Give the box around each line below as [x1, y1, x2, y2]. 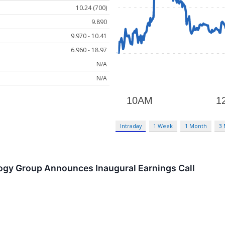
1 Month [185, 122, 207, 130]
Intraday [120, 122, 142, 130]
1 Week [153, 122, 173, 130]
